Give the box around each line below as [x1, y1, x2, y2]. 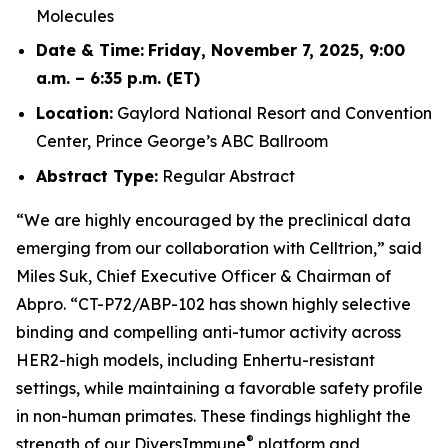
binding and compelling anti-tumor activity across [16, 321, 401, 342]
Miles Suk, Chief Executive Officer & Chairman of [16, 265, 391, 286]
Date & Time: [36, 40, 144, 61]
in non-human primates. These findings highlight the [16, 405, 411, 426]
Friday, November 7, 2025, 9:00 [148, 40, 405, 61]
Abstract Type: [36, 165, 158, 186]
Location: [36, 102, 113, 123]
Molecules [36, 5, 114, 26]
